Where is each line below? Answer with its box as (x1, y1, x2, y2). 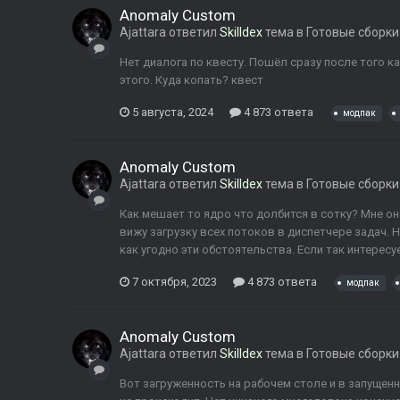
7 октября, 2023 (132, 274, 217, 288)
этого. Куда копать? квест (120, 73, 263, 87)
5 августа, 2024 (132, 104, 213, 119)
